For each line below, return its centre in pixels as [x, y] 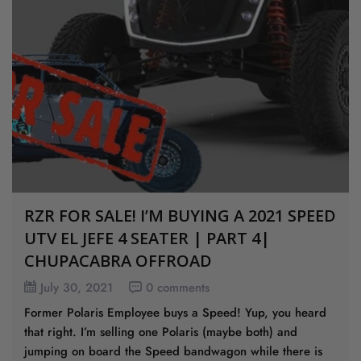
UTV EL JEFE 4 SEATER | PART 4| [147, 238]
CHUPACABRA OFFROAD [118, 260]
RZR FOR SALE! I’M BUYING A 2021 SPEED [180, 215]
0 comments [178, 287]
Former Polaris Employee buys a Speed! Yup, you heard [175, 312]
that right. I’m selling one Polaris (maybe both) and [161, 332]
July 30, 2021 [77, 287]
